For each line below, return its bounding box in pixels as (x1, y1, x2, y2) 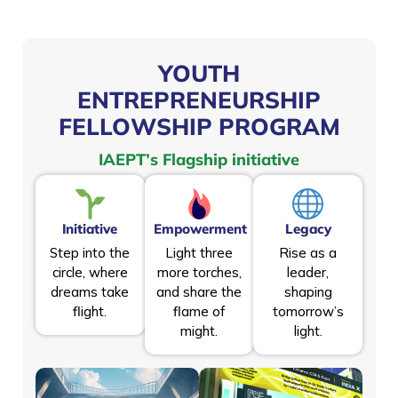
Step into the (50, 243, 131, 261)
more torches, (156, 263, 242, 281)
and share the (156, 283, 242, 300)
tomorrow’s (272, 302, 344, 320)
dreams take (51, 283, 130, 300)
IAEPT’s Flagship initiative (99, 148, 299, 170)
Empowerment (153, 219, 247, 237)
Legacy (284, 219, 331, 237)
